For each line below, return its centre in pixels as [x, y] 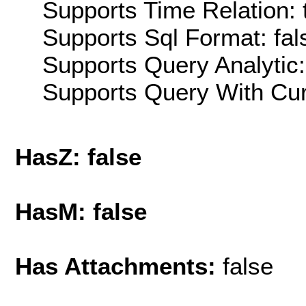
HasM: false [81, 211]
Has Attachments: [119, 266]
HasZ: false [78, 156]
